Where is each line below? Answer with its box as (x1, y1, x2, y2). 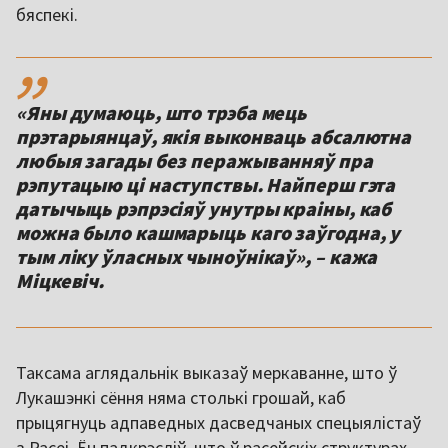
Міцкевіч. (16, 267, 105, 293)
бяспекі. (16, 2, 78, 26)
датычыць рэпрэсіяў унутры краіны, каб (16, 195, 392, 221)
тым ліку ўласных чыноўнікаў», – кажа (16, 243, 378, 269)
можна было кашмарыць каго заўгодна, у (16, 219, 401, 245)
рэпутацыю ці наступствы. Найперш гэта (16, 171, 396, 197)
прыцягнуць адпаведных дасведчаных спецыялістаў (16, 410, 421, 434)
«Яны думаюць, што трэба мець (16, 99, 308, 125)
